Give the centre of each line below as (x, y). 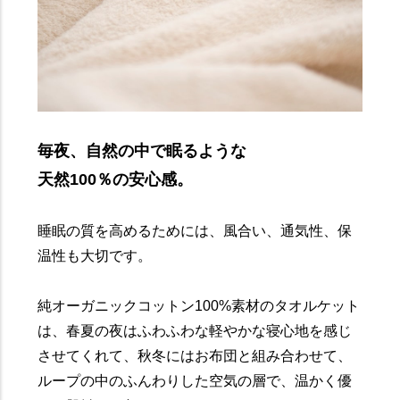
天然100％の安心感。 (116, 179)
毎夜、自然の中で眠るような (142, 150)
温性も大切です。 (95, 255)
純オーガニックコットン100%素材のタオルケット (199, 305)
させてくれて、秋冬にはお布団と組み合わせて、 (195, 355)
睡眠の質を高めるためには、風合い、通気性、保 (195, 230)
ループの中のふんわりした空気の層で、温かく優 (195, 380)
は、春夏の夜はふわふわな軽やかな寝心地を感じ (195, 330)
